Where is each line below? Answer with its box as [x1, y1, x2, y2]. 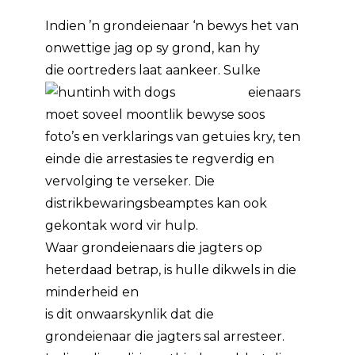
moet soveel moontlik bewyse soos [45, 107, 265, 122]
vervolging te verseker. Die [45, 174, 216, 189]
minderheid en [45, 284, 139, 300]
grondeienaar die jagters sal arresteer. [45, 329, 285, 344]
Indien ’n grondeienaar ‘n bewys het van [45, 18, 300, 33]
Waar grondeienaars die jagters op [45, 240, 263, 255]
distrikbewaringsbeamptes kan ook [45, 196, 268, 211]
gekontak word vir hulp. [45, 218, 199, 233]
